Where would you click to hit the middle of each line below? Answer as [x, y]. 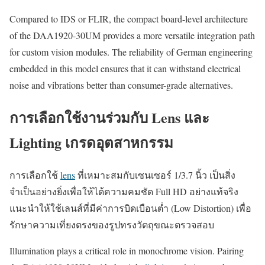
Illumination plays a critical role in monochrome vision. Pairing [127, 250]
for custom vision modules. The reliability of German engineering [131, 52]
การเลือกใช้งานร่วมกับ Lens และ [109, 117]
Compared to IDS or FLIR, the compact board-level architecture [129, 19]
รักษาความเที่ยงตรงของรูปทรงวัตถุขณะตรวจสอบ [112, 224]
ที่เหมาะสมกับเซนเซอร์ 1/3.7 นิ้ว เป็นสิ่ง [155, 174]
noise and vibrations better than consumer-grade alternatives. [121, 85]
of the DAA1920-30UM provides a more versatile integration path [132, 35]
